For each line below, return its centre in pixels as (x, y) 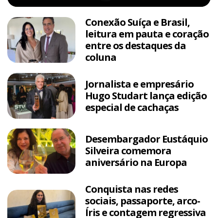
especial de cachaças (132, 107)
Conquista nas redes (132, 189)
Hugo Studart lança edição (146, 95)
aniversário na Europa (136, 163)
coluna (101, 57)
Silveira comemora (128, 151)
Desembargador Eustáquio (146, 139)
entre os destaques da (136, 46)
